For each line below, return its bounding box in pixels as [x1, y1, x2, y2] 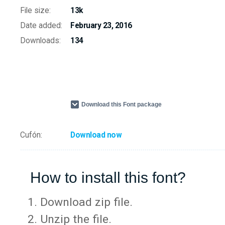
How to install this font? [30, 169, 186, 186]
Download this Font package [81, 101, 162, 108]
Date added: [20, 21, 62, 30]
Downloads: [20, 36, 61, 45]
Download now [70, 131, 122, 140]
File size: [20, 6, 51, 15]
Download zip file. [40, 195, 133, 209]
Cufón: [20, 131, 42, 140]
